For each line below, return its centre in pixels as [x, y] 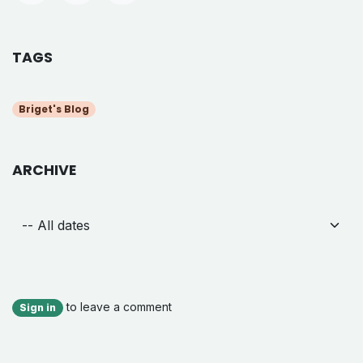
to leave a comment [117, 307]
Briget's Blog [53, 109]
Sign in [38, 308]
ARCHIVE [44, 171]
